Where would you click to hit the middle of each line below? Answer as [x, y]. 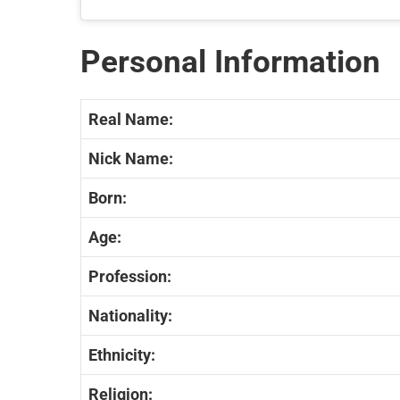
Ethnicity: [122, 355]
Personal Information [230, 62]
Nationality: [130, 316]
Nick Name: [131, 159]
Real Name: [131, 120]
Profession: [130, 277]
